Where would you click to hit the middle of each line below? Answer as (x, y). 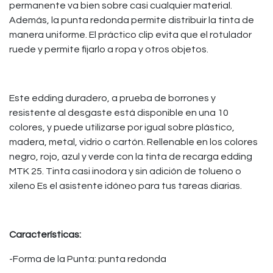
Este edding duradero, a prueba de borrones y (112, 98)
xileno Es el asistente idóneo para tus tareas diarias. (126, 186)
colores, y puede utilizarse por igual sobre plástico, (122, 127)
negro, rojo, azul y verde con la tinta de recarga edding (131, 157)
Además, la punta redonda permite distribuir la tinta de (132, 20)
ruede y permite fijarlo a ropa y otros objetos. (109, 49)
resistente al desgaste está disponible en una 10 (119, 113)
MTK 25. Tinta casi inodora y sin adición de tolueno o (125, 171)
